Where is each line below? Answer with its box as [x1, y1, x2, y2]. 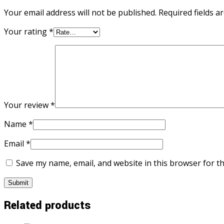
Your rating [4, 25, 49, 37]
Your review [4, 99, 50, 110]
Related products [4, 197, 90, 214]
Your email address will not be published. [4, 6, 156, 18]
